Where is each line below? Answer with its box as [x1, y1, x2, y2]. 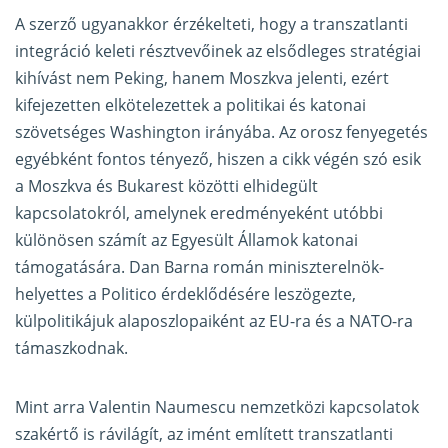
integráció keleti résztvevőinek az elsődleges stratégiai [15, 40, 421, 63]
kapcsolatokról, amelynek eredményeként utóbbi [15, 202, 383, 225]
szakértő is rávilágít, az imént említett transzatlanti [15, 423, 393, 446]
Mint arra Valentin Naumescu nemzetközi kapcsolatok [15, 396, 419, 419]
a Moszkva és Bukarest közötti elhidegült [15, 175, 318, 198]
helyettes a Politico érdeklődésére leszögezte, [15, 283, 356, 306]
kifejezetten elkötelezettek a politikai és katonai [15, 94, 366, 117]
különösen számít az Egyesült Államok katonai [15, 229, 358, 252]
